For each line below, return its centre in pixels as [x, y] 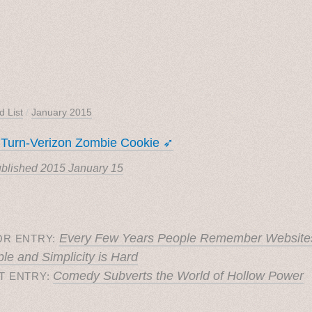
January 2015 [62, 112]
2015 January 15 [82, 168]
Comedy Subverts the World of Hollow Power [179, 275]
